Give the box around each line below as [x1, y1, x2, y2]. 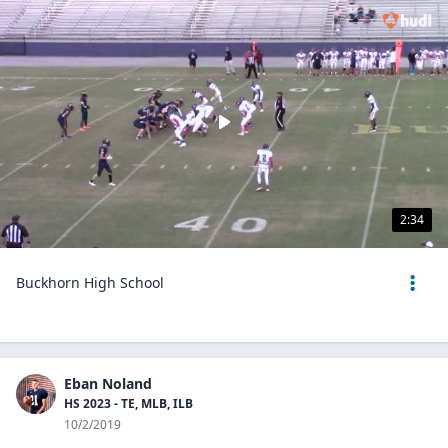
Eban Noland [64, 374, 152, 393]
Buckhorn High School [16, 273, 164, 292]
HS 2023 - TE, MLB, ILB [64, 395, 193, 412]
